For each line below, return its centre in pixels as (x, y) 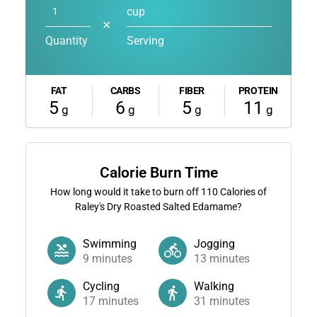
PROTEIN (258, 90)
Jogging (214, 243)
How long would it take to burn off (126, 191)
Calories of (242, 191)
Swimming (109, 243)
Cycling (101, 286)
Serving (145, 40)
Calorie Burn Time (158, 172)
